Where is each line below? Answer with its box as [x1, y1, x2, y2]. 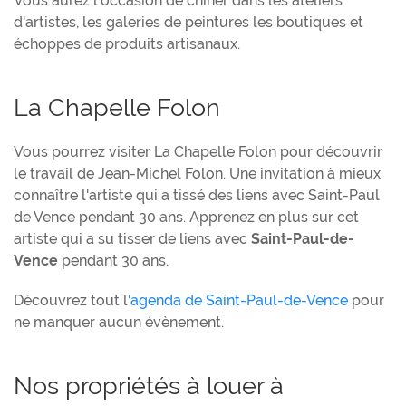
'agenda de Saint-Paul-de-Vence [128, 291, 348, 309]
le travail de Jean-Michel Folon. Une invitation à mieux [14, 164, 381, 182]
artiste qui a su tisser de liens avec [14, 229, 251, 247]
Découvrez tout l [14, 291, 128, 309]
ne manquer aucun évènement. [14, 313, 224, 331]
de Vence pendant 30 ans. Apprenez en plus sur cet [14, 208, 359, 226]
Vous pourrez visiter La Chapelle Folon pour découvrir [14, 142, 382, 160]
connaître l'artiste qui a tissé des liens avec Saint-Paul [14, 186, 380, 204]
